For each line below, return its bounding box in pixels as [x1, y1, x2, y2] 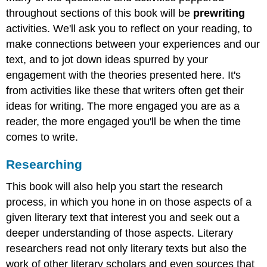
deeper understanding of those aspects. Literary [6, 227, 234, 240]
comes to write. [6, 131, 79, 143]
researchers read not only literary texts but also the [6, 243, 247, 255]
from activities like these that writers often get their [6, 84, 244, 97]
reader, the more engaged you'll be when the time [6, 115, 241, 128]
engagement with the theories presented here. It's [6, 69, 241, 81]
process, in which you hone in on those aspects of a [6, 196, 252, 209]
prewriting [193, 7, 246, 19]
